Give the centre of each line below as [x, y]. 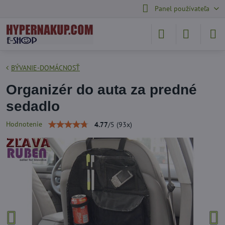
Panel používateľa [182, 9]
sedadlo [33, 106]
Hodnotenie [24, 124]
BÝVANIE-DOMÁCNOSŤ [45, 68]
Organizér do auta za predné [101, 90]
